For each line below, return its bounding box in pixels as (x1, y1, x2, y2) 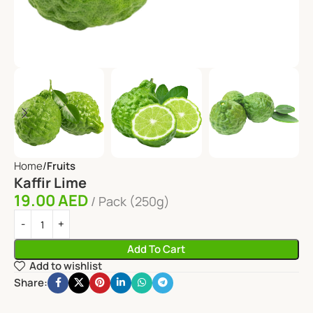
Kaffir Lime (14, 173, 87, 192)
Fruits (47, 159, 75, 173)
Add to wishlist (29, 259, 102, 274)
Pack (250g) (99, 193, 170, 210)
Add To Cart (127, 242, 186, 256)
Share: (14, 275, 48, 290)
